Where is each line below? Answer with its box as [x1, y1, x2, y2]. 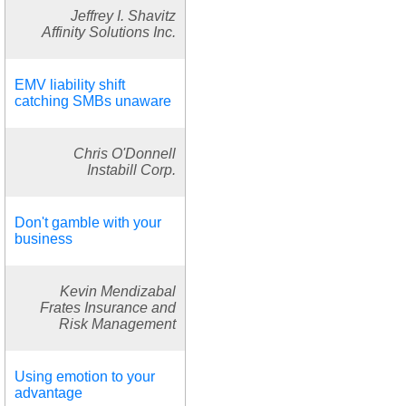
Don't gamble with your [14, 214, 161, 230]
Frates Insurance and [40, 299, 176, 315]
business [14, 230, 72, 246]
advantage [14, 384, 82, 401]
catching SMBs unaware [14, 92, 171, 109]
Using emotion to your [14, 368, 155, 384]
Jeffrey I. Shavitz [71, 7, 176, 24]
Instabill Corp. [87, 161, 176, 178]
